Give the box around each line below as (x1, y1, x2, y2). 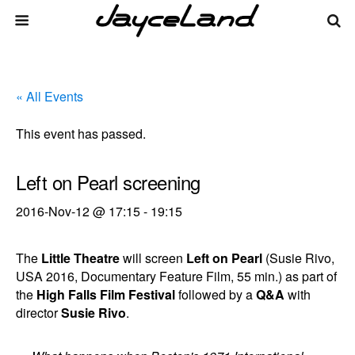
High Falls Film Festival (36, 285, 175, 303)
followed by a (175, 285, 256, 303)
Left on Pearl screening (16, 168, 200, 196)
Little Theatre (41, 249, 120, 267)
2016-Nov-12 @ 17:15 (16, 202, 140, 220)
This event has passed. (16, 124, 146, 143)
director (16, 303, 61, 322)
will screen (120, 249, 186, 267)
